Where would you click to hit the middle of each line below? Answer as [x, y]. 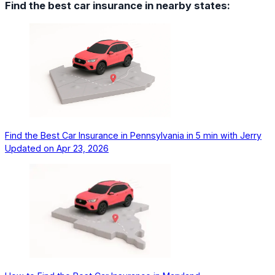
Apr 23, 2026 [83, 149]
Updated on [31, 149]
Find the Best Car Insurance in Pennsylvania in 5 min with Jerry [133, 136]
